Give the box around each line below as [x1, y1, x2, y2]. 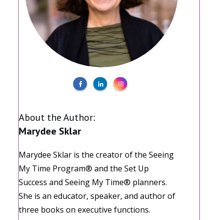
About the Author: [19, 110, 96, 124]
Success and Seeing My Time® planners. [19, 176, 167, 188]
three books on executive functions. [19, 204, 151, 215]
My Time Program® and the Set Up [19, 163, 149, 174]
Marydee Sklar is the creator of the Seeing [19, 149, 174, 160]
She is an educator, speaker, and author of [19, 190, 176, 201]
